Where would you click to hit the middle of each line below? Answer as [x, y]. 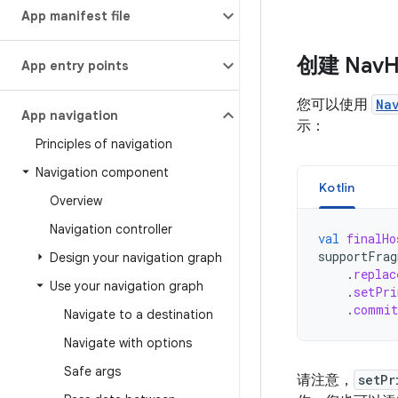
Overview [76, 201]
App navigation [70, 115]
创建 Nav [340, 66]
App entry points [75, 66]
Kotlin [337, 187]
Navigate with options [128, 343]
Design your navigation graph [136, 258]
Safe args [92, 371]
